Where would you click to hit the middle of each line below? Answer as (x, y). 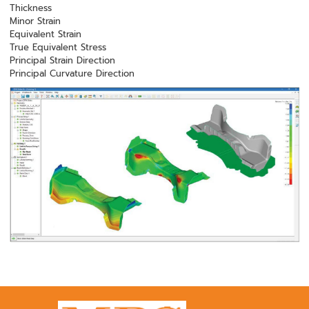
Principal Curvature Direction (74, 73)
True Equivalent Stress (58, 47)
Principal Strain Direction (63, 60)
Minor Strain (36, 21)
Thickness (31, 8)
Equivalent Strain (46, 34)
